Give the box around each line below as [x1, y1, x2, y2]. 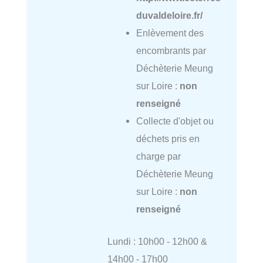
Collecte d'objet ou [136, 115, 214, 126]
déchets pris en [136, 133, 200, 144]
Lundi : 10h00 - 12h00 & [107, 235, 207, 247]
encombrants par [136, 45, 206, 56]
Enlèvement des [136, 27, 204, 38]
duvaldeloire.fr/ [136, 9, 203, 21]
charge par [136, 150, 181, 161]
